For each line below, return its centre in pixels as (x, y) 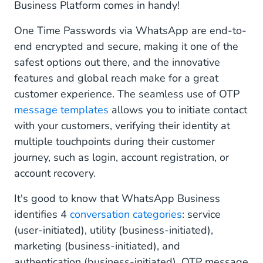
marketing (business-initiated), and (97, 246)
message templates (61, 110)
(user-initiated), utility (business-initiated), (114, 230)
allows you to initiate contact (178, 110)
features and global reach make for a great (116, 78)
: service (201, 214)
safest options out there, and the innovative (117, 62)
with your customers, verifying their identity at (122, 126)
